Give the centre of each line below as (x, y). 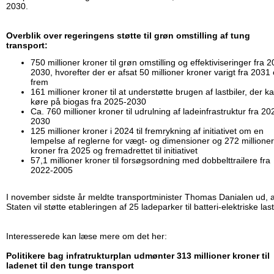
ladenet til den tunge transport (70, 266)
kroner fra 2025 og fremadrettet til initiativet (114, 151)
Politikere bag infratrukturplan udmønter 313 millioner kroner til (138, 256)
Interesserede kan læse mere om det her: (87, 236)
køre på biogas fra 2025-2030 (88, 102)
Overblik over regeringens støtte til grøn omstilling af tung (128, 36)
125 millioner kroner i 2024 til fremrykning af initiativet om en (147, 131)
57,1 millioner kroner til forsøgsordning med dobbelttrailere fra (150, 161)
